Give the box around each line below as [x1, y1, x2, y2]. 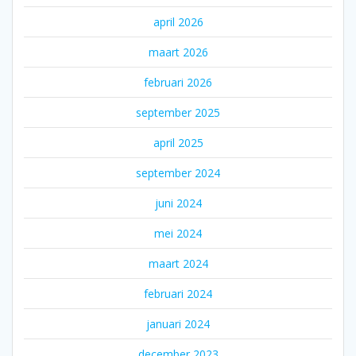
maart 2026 [148, 44, 208, 60]
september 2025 [136, 105, 220, 121]
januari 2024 [146, 316, 210, 332]
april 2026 [153, 14, 203, 30]
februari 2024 [144, 286, 212, 302]
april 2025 [153, 135, 203, 151]
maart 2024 [148, 256, 208, 272]
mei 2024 [154, 226, 202, 242]
